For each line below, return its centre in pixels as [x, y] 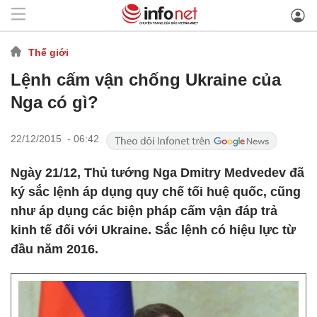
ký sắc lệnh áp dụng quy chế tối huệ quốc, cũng [156, 192]
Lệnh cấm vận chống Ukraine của [146, 80]
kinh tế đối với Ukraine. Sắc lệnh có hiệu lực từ [153, 230]
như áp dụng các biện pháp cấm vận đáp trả [144, 211]
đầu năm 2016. [54, 249]
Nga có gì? [54, 102]
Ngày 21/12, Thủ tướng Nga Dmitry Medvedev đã [157, 173]
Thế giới [48, 52]
